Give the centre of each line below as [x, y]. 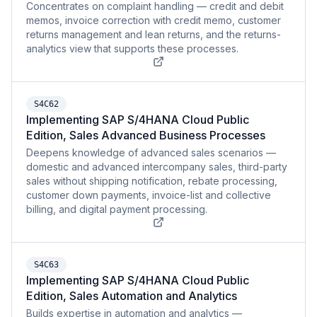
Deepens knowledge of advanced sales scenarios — [151, 152]
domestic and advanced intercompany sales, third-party [157, 167]
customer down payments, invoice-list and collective [149, 195]
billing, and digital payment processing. [117, 209]
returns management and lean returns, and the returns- [154, 34]
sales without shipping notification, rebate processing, [152, 181]
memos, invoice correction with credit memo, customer [154, 20]
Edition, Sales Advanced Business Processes [146, 135]
